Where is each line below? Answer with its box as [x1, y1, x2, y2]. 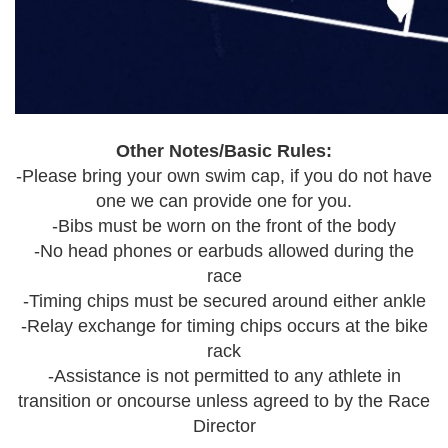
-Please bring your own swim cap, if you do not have [16, 166, 432, 186]
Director [192, 416, 256, 436]
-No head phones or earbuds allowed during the [34, 241, 414, 261]
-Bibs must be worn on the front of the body [52, 216, 396, 236]
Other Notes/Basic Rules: [111, 141, 337, 161]
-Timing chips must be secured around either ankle [22, 291, 426, 311]
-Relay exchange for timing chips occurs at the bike [20, 316, 428, 336]
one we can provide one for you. [96, 191, 352, 211]
